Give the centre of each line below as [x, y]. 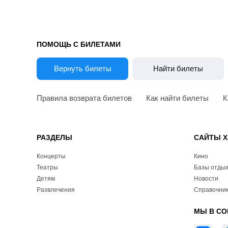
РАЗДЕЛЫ [54, 138]
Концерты [51, 156]
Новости [206, 179]
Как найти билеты [177, 98]
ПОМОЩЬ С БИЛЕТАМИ [79, 45]
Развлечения [56, 190]
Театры [47, 168]
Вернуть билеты [82, 69]
